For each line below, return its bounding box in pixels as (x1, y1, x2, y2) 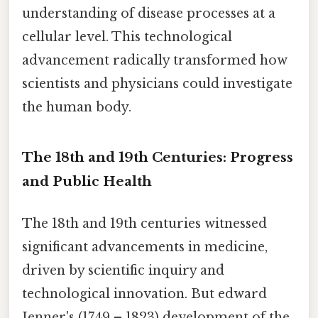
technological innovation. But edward (22, 285, 267, 302)
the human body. (22, 99, 131, 115)
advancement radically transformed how (22, 52, 287, 68)
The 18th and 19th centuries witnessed (22, 215, 267, 231)
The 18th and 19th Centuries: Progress (22, 148, 293, 165)
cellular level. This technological (22, 28, 232, 45)
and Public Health (22, 172, 152, 190)
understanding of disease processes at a (22, 5, 275, 21)
